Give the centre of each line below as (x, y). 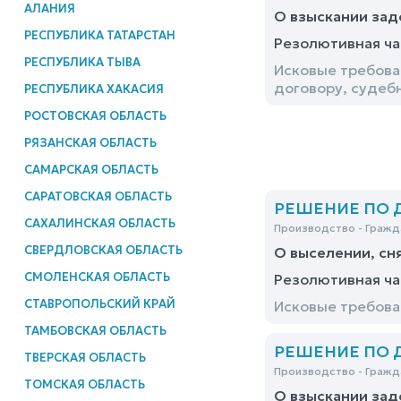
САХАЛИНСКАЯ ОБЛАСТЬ (99, 223)
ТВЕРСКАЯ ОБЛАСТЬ (85, 357)
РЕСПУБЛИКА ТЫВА (82, 62)
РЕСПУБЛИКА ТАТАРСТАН (99, 35)
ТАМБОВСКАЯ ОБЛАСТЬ (95, 330)
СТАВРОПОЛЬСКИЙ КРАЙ (99, 303)
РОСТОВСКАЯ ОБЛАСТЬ (95, 115)
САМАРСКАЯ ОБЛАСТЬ (91, 169)
